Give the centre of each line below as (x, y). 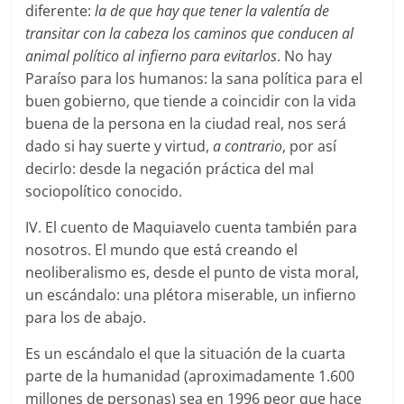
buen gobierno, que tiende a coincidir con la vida (191, 101)
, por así (310, 146)
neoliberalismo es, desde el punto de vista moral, (193, 272)
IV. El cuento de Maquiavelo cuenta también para (192, 227)
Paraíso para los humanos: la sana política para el (194, 78)
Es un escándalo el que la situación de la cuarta (186, 353)
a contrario (248, 146)
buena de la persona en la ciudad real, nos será (186, 123)
